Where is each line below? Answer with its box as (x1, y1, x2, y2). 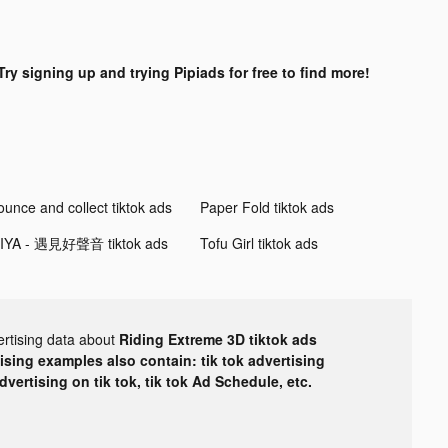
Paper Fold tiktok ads (199, 196, 334, 217)
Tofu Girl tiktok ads (199, 232, 318, 253)
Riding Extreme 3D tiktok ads (119, 328, 317, 349)
